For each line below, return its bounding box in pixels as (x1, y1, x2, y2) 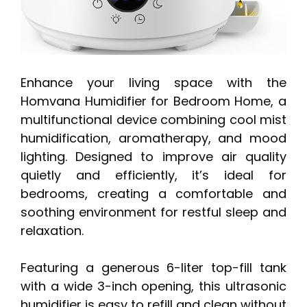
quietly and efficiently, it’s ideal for (21, 167, 286, 184)
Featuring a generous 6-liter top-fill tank (21, 259, 286, 277)
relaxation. (21, 222, 84, 240)
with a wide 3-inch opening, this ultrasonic (21, 278, 286, 295)
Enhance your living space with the (21, 74, 286, 92)
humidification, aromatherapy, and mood (21, 130, 286, 147)
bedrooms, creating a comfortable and (21, 185, 286, 203)
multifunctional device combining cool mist (21, 111, 286, 129)
